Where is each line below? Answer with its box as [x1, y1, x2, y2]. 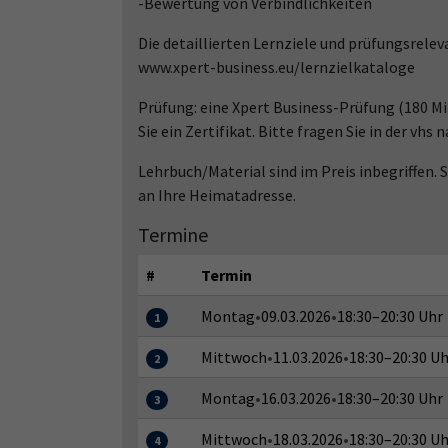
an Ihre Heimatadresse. [138, 184, 296, 205]
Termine [138, 221, 208, 247]
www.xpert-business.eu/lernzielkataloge [138, 56, 415, 77]
